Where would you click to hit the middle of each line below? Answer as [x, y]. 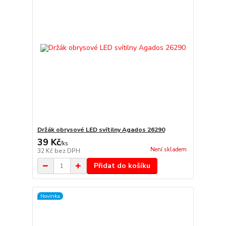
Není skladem [168, 150]
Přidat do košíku [122, 166]
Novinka [50, 196]
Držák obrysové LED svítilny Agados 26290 [101, 130]
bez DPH [67, 151]
